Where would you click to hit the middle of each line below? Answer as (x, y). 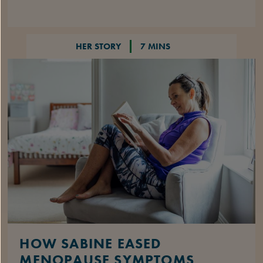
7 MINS (155, 47)
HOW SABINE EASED (90, 244)
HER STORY (98, 47)
